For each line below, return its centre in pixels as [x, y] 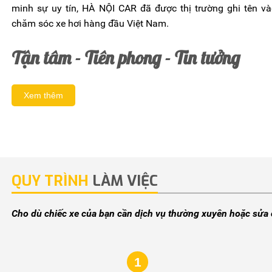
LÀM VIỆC [123, 181]
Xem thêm [43, 95]
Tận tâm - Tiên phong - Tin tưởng [126, 57]
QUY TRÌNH [50, 181]
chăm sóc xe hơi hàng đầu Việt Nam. [90, 23]
